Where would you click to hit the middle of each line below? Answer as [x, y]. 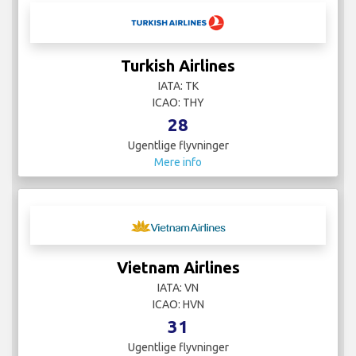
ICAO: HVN [178, 304]
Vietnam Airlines [178, 267]
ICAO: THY [178, 102]
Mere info [178, 162]
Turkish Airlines [178, 65]
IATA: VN [178, 287]
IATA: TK [178, 85]
